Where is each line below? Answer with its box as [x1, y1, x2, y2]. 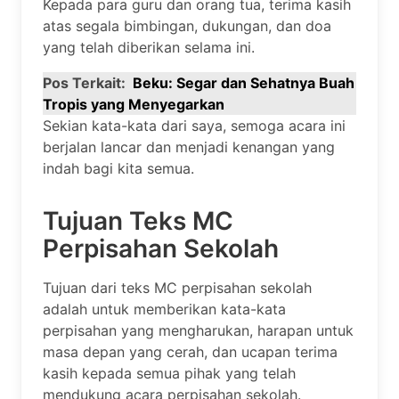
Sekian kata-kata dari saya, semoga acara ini [43, 116, 346, 134]
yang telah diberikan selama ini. [43, 37, 255, 56]
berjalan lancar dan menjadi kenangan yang [43, 137, 335, 156]
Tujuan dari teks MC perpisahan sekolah [43, 278, 312, 297]
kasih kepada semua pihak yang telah [43, 363, 296, 382]
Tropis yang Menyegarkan [43, 94, 224, 113]
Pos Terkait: [43, 73, 126, 92]
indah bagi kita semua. [43, 159, 194, 177]
